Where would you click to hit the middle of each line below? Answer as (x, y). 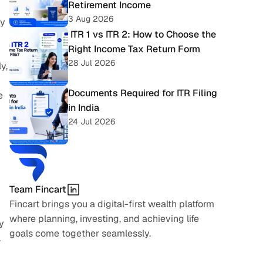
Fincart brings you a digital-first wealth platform (112, 204)
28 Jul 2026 (92, 63)
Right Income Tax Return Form (134, 49)
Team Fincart (38, 189)
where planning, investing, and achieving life (104, 219)
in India (84, 108)
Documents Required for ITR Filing (143, 93)
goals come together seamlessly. (80, 233)
